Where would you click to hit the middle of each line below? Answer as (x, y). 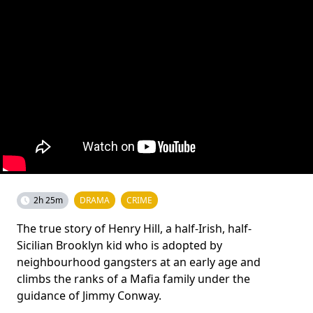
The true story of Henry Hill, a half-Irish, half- (134, 228)
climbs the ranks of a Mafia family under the (133, 279)
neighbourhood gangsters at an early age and (139, 262)
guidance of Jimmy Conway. (89, 296)
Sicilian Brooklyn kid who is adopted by (119, 245)
